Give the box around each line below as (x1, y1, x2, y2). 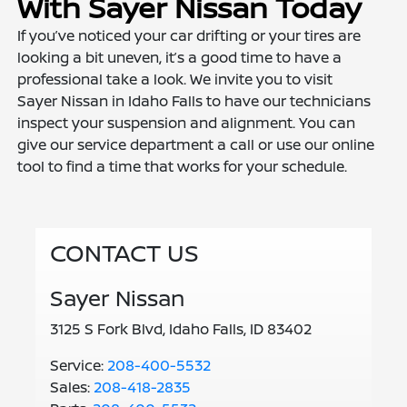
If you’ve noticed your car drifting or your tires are (17, 25, 362, 46)
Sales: (49, 377, 90, 398)
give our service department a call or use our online (17, 134, 375, 155)
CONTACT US (49, 236, 199, 270)
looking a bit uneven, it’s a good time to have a (17, 47, 342, 68)
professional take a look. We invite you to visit (17, 69, 333, 90)
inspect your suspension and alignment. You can (17, 113, 356, 134)
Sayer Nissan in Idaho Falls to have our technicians (17, 91, 372, 112)
